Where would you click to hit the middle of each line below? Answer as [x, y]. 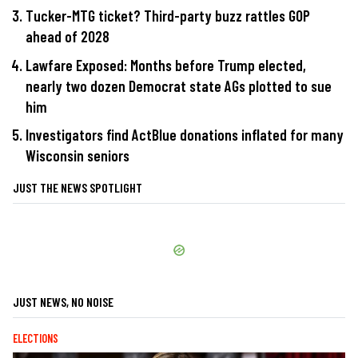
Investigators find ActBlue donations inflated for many [185, 135]
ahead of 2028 [68, 37]
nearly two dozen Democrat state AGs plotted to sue [179, 86]
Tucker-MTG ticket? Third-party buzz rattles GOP [168, 16]
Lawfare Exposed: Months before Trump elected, [166, 65]
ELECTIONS [36, 339]
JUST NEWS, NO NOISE [63, 302]
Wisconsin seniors [78, 156]
